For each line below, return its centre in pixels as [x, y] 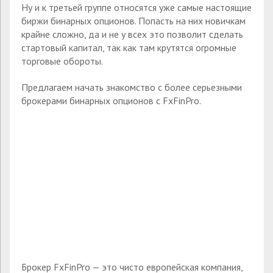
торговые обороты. [62, 61]
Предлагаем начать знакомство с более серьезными [132, 87]
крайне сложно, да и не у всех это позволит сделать [132, 34]
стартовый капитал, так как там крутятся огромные [129, 48]
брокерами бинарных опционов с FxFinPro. [111, 101]
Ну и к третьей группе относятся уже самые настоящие [136, 8]
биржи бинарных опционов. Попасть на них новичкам [133, 21]
